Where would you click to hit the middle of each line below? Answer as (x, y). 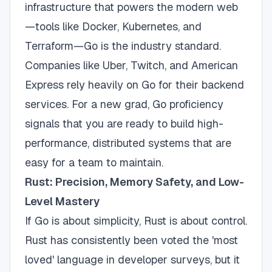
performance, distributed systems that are (128, 143)
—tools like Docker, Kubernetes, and (113, 26)
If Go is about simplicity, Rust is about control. (136, 221)
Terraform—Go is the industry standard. (123, 46)
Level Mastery (62, 201)
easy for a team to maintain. (94, 162)
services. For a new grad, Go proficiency (124, 104)
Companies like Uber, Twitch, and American (131, 65)
